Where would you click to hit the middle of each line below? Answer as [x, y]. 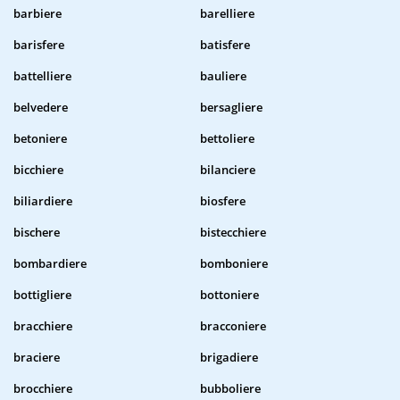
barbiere [37, 14]
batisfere [225, 45]
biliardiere [43, 201]
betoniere [40, 139]
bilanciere [228, 170]
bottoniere [229, 295]
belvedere [41, 108]
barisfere [39, 45]
